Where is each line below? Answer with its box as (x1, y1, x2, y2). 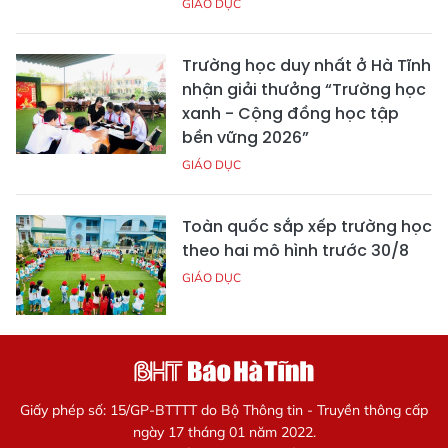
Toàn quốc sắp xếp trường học (182, 215, 432, 239)
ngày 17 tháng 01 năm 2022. (132, 423, 316, 442)
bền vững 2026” (182, 126, 309, 150)
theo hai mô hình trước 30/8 (182, 239, 409, 263)
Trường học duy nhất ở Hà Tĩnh (182, 54, 431, 78)
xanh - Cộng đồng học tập (182, 102, 399, 126)
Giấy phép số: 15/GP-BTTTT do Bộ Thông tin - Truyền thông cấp (20, 401, 428, 420)
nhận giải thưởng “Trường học (182, 78, 426, 102)
